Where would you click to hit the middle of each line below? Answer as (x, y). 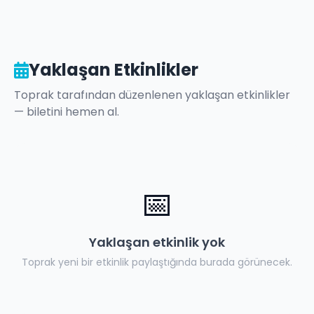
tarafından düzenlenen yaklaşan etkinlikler (172, 95)
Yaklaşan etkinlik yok (157, 242)
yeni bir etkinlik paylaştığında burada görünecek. (174, 262)
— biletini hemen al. (67, 112)
